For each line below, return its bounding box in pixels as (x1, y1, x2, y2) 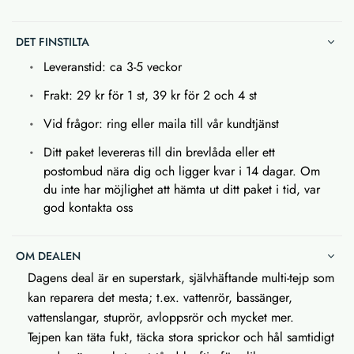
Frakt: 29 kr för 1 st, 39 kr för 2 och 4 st (43, 85, 257, 104)
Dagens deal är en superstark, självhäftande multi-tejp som (28, 268, 334, 287)
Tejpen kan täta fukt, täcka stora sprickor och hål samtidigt (28, 327, 334, 346)
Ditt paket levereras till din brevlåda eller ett (43, 142, 275, 161)
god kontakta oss (43, 198, 133, 217)
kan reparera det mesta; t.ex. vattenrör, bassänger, (28, 288, 292, 307)
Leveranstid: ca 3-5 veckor (43, 57, 182, 76)
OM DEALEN (16, 247, 81, 264)
